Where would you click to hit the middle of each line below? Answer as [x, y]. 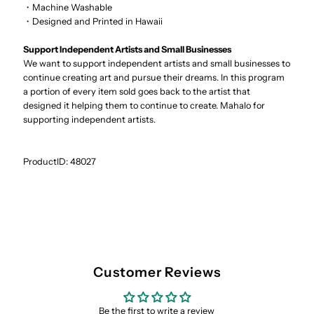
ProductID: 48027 [60, 162]
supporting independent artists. [90, 120]
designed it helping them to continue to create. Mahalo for [144, 106]
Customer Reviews [157, 272]
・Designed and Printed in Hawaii [93, 22]
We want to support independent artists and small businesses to [157, 64]
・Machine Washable [68, 8]
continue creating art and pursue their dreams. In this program [154, 78]
